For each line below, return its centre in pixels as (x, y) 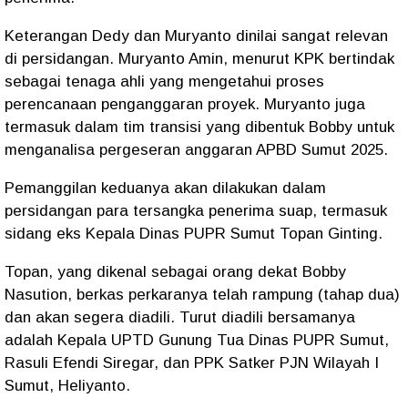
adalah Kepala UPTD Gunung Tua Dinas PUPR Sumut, (197, 340)
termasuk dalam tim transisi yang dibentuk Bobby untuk (199, 127)
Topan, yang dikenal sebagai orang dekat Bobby (175, 272)
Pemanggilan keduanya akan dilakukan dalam (165, 188)
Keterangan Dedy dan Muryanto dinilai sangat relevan (196, 36)
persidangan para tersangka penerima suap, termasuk (196, 211)
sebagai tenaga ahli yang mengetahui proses (164, 82)
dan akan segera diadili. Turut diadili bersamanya (180, 317)
